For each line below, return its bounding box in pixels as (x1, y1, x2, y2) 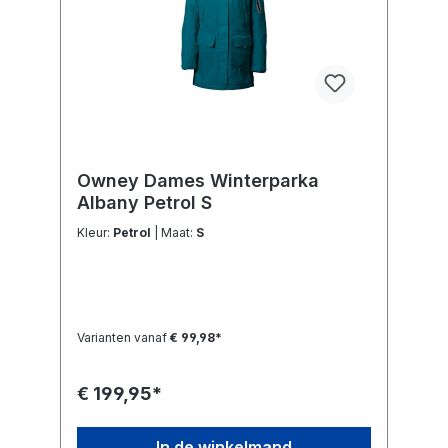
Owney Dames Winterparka (77, 170, 319, 192)
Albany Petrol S (77, 192, 212, 214)
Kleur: (77, 225, 113, 241)
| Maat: (161, 225, 196, 241)
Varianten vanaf (77, 330, 167, 346)
